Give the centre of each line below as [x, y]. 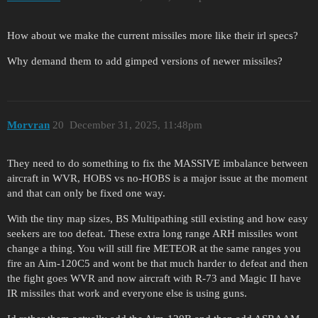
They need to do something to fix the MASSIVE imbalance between [158, 164]
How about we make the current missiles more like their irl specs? [153, 36]
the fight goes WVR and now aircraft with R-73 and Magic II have [154, 279]
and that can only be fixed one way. [86, 193]
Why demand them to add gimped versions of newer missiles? [145, 61]
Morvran [28, 125]
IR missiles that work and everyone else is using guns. [127, 294]
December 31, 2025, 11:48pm [136, 125]
